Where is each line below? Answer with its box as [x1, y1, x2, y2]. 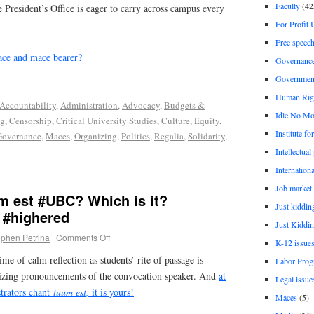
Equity [194, 114, 219, 127]
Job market [275, 182, 312, 193]
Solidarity [188, 129, 225, 142]
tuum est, [53, 285, 89, 299]
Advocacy [122, 98, 160, 111]
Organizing [74, 129, 117, 142]
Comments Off [56, 231, 110, 244]
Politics [121, 129, 150, 142]
